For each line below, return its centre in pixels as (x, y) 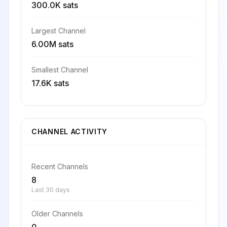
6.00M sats (52, 44)
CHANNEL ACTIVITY (70, 131)
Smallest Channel (60, 70)
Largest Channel (59, 31)
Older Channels (57, 214)
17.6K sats (50, 83)
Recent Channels (60, 166)
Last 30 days (51, 190)
